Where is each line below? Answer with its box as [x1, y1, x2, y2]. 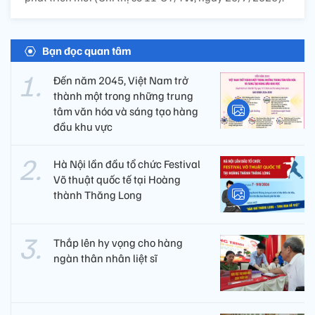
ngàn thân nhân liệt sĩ [53, 250, 157, 265]
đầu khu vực [53, 119, 112, 134]
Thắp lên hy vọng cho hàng [53, 235, 183, 250]
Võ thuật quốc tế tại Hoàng [53, 172, 181, 186]
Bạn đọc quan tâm [42, 43, 131, 58]
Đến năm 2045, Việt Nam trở [53, 72, 188, 87]
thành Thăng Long [53, 187, 142, 202]
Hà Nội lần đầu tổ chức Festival [53, 156, 200, 171]
